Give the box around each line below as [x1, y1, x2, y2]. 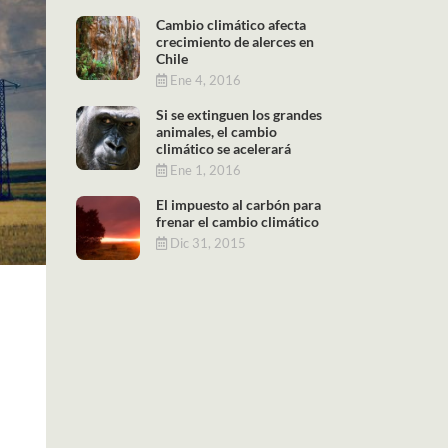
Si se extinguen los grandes [156, 105, 322, 123]
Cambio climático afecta [156, 15, 306, 33]
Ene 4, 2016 [167, 71, 241, 88]
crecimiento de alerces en [156, 32, 314, 50]
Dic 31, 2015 [167, 234, 246, 251]
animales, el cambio [156, 122, 277, 140]
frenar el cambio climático [156, 212, 319, 230]
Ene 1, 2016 [167, 161, 241, 178]
